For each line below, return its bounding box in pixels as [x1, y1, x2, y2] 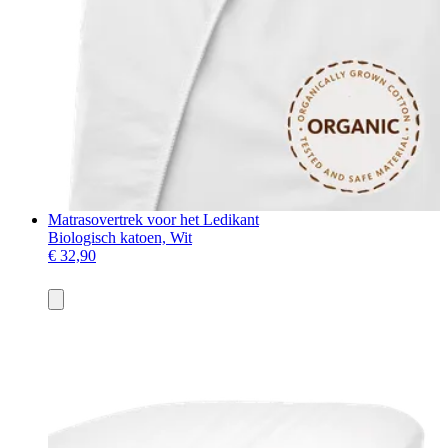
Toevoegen [55, 290, 118, 306]
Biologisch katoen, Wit [48, 228, 192, 246]
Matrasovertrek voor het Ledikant [48, 210, 259, 228]
